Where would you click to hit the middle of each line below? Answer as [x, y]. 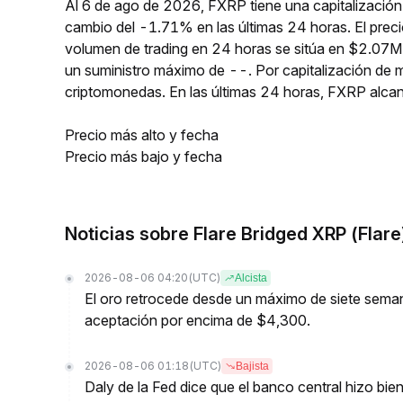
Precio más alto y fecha [142, 135]
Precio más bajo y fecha [143, 157]
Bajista [252, 366]
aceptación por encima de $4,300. [197, 320]
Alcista [251, 278]
